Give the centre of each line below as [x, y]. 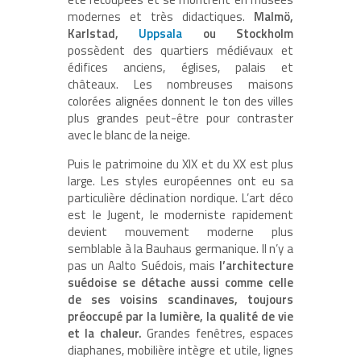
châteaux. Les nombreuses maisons [180, 85]
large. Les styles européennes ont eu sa [180, 181]
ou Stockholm [238, 34]
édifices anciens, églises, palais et [180, 68]
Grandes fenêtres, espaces [218, 334]
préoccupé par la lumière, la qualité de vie [180, 317]
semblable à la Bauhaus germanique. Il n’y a [180, 249]
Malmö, [274, 17]
